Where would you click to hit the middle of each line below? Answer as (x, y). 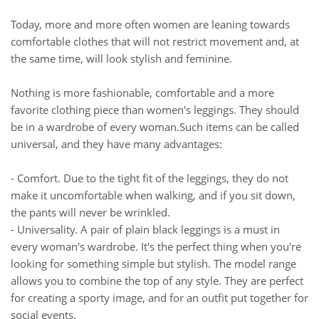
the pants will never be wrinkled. (90, 212)
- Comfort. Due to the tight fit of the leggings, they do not (150, 178)
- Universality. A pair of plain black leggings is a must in (145, 229)
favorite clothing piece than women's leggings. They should (155, 110)
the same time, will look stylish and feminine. (121, 58)
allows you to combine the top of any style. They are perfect (157, 281)
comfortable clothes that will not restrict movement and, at (155, 41)
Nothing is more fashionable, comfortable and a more (142, 93)
